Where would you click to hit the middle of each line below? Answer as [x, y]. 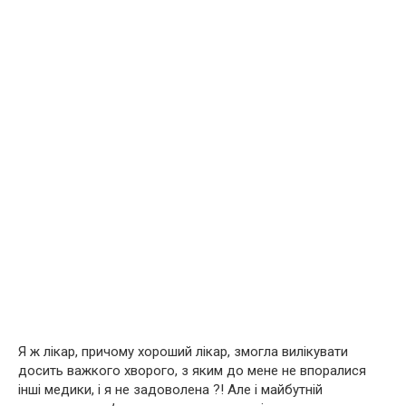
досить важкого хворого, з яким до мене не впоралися [192, 371]
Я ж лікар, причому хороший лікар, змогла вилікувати [183, 352]
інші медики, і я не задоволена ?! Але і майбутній [170, 390]
